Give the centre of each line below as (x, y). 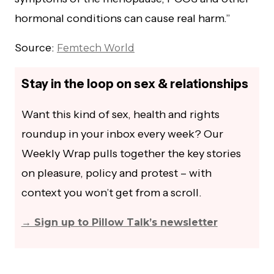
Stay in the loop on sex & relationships (135, 84)
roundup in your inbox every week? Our (122, 134)
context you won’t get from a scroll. (111, 193)
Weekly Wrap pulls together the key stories (131, 154)
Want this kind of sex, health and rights (120, 115)
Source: (36, 47)
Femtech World (96, 48)
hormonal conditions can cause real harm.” (123, 18)
